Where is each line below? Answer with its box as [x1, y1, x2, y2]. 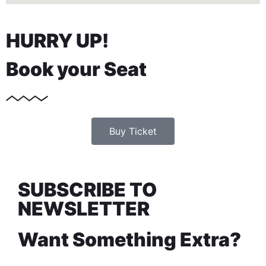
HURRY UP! [6, 29, 109, 52]
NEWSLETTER [18, 197, 150, 220]
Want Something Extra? [18, 228, 241, 251]
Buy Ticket [109, 125, 157, 137]
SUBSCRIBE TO [18, 178, 157, 201]
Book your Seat [6, 58, 147, 81]
